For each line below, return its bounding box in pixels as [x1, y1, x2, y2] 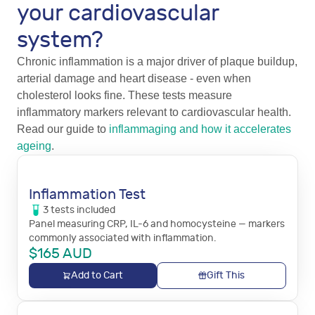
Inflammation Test [29, 186, 146, 202]
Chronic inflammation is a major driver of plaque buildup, [17, 56, 297, 67]
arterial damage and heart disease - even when [17, 72, 251, 84]
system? [17, 27, 103, 53]
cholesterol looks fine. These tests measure [17, 89, 232, 101]
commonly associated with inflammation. [29, 232, 216, 244]
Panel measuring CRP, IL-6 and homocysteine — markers [29, 218, 285, 230]
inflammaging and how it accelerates [109, 123, 291, 135]
